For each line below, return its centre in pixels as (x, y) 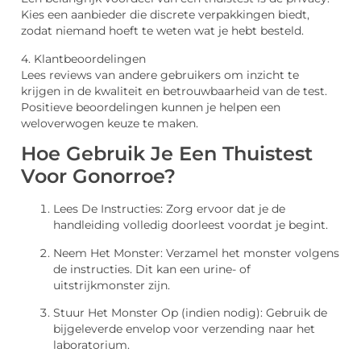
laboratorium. (91, 344)
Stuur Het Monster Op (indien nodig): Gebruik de (190, 312)
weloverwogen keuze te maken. (110, 123)
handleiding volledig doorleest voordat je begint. (191, 225)
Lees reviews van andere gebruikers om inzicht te (160, 75)
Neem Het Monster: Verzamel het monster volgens (196, 253)
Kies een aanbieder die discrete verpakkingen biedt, (165, 15)
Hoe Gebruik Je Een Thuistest (167, 154)
